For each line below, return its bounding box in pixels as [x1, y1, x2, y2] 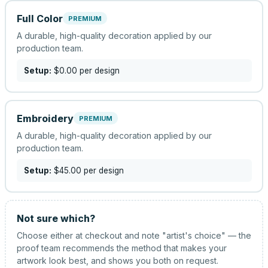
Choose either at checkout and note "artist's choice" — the [16, 230, 251, 240]
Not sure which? [16, 212, 95, 224]
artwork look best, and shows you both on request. [16, 255, 218, 266]
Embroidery [16, 112, 74, 124]
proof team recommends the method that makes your [16, 242, 227, 253]
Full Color [16, 12, 63, 25]
